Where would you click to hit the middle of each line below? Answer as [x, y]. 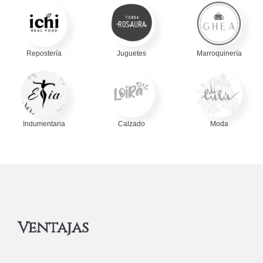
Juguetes [131, 53]
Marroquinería [219, 53]
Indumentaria [44, 124]
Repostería [44, 53]
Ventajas [53, 228]
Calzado [131, 124]
